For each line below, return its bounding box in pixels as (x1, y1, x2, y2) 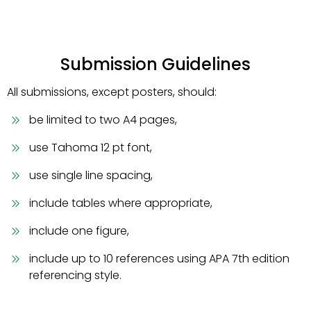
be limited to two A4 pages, (29, 112, 177, 128)
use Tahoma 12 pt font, (29, 140, 152, 155)
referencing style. (29, 267, 121, 283)
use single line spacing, (29, 167, 153, 183)
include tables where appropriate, (29, 195, 212, 211)
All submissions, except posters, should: (7, 84, 217, 100)
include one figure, (29, 223, 129, 239)
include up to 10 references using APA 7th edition (29, 251, 289, 267)
